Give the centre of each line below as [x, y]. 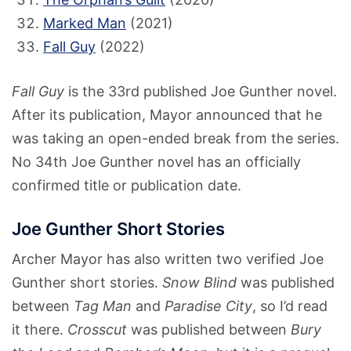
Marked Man [85, 23]
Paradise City [208, 306]
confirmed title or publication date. [127, 185]
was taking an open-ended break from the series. [175, 138]
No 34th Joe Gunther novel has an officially [156, 161]
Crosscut [97, 329]
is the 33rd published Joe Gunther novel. [201, 91]
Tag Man [103, 306]
